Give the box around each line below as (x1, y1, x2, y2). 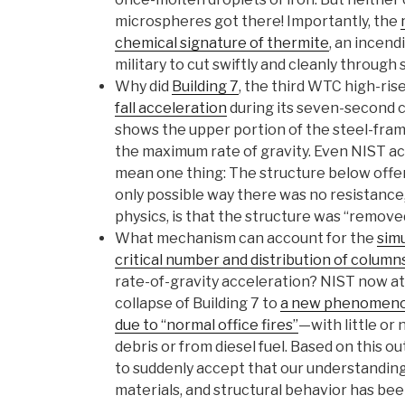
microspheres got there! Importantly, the (115, 13, 400, 31)
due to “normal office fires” (115, 316, 298, 334)
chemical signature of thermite (115, 34, 329, 52)
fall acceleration (115, 99, 227, 118)
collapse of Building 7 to (115, 295, 280, 313)
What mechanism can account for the (115, 230, 377, 248)
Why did (115, 78, 172, 96)
